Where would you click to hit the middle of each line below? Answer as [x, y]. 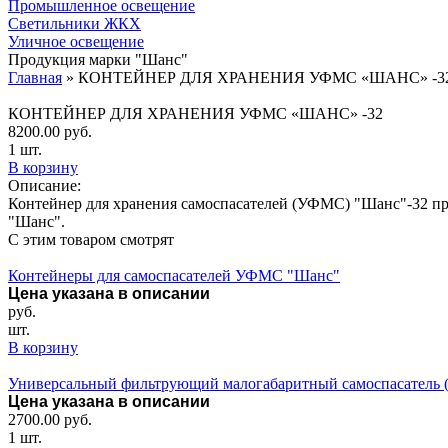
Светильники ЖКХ [74, 23]
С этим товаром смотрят [91, 239]
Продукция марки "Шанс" [98, 59]
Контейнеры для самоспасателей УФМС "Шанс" [174, 275]
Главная [35, 77]
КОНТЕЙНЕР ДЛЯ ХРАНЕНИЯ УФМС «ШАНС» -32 [195, 113]
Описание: [44, 185]
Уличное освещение [76, 41]
